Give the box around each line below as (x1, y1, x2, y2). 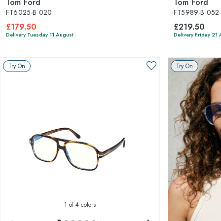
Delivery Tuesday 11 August (6, 31, 74, 38)
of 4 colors (67, 200, 96, 209)
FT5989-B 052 (174, 7, 220, 17)
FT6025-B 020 (6, 7, 52, 17)
